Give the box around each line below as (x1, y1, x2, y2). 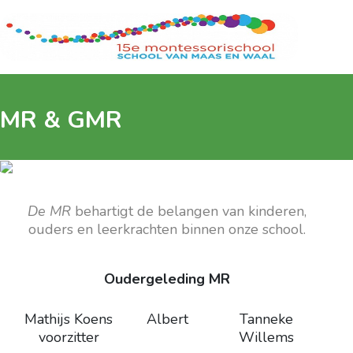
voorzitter (38, 328, 99, 347)
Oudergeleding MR (104, 269, 230, 289)
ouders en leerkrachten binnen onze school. (28, 220, 306, 240)
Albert (147, 310, 188, 329)
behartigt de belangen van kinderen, (71, 202, 307, 221)
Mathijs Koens (24, 310, 113, 329)
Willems (238, 328, 294, 347)
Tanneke (239, 310, 293, 329)
